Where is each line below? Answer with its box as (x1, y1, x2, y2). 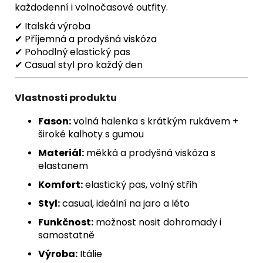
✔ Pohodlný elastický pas (15, 45, 130, 59)
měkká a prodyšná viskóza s (84, 146, 215, 160)
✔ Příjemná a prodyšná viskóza (15, 32, 157, 46)
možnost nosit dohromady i (93, 215, 221, 229)
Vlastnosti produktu (15, 90, 117, 104)
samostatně (38, 228, 95, 242)
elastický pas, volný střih (83, 177, 197, 191)
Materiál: (38, 146, 84, 160)
